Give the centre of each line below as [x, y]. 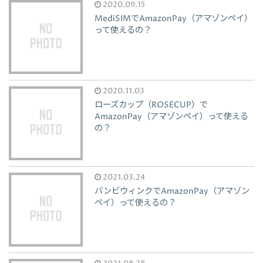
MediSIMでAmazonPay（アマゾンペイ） [174, 19]
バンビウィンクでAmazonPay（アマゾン [172, 192]
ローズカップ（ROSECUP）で [151, 105]
